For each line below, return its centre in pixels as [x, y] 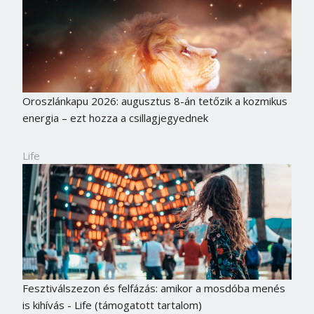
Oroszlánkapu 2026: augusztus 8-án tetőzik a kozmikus [155, 101]
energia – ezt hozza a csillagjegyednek [115, 118]
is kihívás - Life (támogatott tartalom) [112, 305]
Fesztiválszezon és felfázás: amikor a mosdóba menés [153, 288]
